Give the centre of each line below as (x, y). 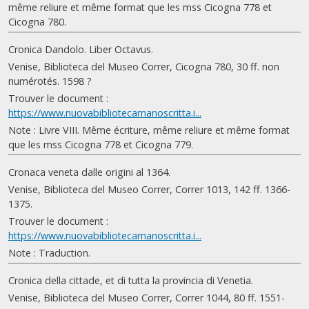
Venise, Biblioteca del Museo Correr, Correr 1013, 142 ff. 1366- (149, 189)
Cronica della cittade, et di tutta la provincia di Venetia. (131, 280)
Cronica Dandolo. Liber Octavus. (81, 49)
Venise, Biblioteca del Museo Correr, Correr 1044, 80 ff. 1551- (147, 298)
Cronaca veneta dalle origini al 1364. (89, 172)
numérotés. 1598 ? (50, 81)
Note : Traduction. (49, 253)
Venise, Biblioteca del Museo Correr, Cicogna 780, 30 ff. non (144, 67)
